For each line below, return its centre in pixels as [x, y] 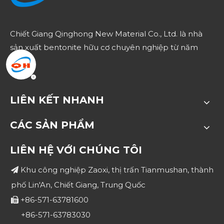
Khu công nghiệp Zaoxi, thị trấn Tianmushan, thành [116, 170]
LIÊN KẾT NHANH [57, 100]
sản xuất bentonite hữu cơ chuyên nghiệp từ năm [104, 47]
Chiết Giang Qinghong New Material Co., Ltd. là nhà [106, 34]
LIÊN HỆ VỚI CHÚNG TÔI [76, 150]
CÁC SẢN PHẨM [52, 125]
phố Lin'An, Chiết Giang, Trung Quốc [78, 185]
